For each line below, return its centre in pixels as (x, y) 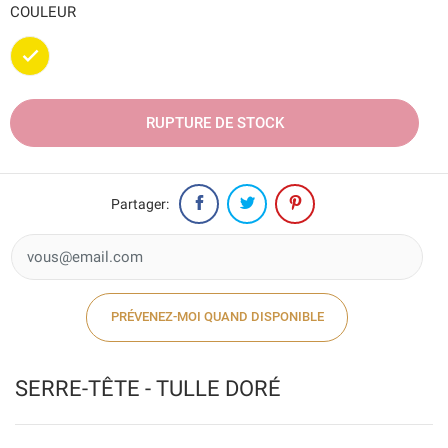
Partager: (140, 203)
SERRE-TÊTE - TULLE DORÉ (148, 387)
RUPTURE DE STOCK (214, 123)
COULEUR (43, 12)
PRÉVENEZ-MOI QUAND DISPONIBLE (217, 317)
